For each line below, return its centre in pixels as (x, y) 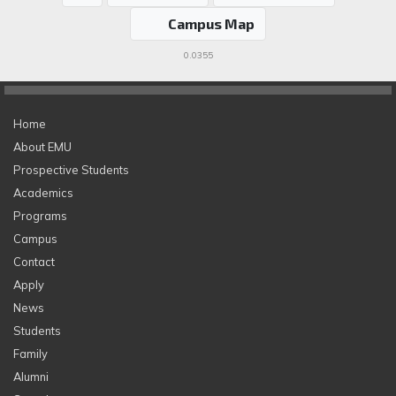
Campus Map (211, 23)
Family (30, 354)
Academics (43, 193)
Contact (34, 262)
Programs (40, 216)
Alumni (31, 377)
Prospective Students (71, 170)
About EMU (42, 147)
